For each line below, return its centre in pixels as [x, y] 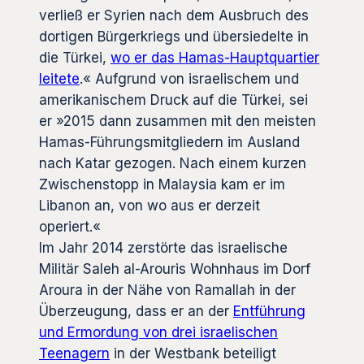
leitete [59, 78]
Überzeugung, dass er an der [136, 311]
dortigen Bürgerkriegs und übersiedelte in [174, 36]
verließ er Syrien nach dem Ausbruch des [174, 15]
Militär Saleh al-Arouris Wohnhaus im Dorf [175, 269]
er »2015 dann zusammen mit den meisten [178, 121]
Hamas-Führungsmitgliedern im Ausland [169, 142]
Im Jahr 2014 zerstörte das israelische [163, 247]
